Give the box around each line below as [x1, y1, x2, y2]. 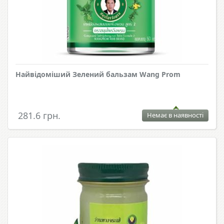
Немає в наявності [147, 110, 203, 120]
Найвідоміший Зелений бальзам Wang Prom [15, 69, 180, 79]
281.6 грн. [18, 109, 60, 122]
